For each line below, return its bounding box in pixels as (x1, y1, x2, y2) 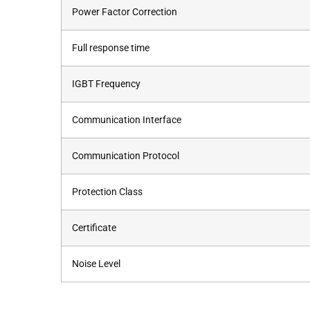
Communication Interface (72, 113, 181, 126)
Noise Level (72, 257, 120, 270)
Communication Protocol (72, 149, 179, 162)
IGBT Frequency (72, 77, 140, 90)
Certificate (72, 221, 116, 234)
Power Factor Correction (72, 6, 177, 18)
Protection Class (72, 185, 143, 198)
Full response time (72, 42, 149, 54)
